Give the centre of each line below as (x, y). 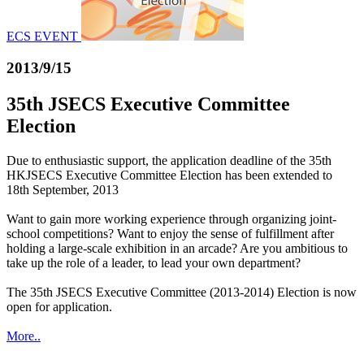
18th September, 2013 (63, 189)
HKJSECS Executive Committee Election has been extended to (169, 175)
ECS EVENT (42, 37)
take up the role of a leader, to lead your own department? (154, 262)
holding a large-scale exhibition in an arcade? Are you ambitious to (177, 248)
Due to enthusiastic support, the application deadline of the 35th (169, 160)
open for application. (59, 306)
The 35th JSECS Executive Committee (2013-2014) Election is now (182, 292)
